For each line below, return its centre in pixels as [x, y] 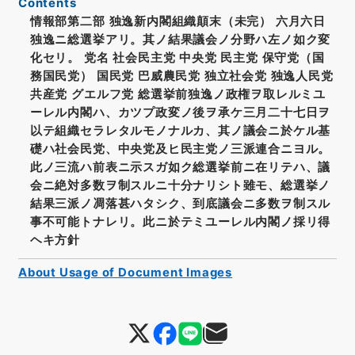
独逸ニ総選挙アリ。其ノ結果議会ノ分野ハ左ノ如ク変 [180, 39]
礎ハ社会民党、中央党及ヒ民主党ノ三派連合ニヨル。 [180, 149]
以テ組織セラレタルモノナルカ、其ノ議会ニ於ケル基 [180, 130]
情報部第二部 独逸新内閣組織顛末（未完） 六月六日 [177, 21]
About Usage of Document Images [125, 272]
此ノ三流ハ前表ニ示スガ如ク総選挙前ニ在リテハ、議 [180, 167]
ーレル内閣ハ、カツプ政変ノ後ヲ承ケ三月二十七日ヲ [180, 112]
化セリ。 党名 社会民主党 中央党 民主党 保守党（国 [177, 57]
